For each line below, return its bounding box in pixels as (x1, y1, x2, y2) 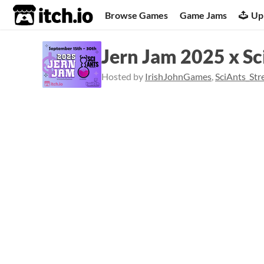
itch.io (12, 4, 64, 27)
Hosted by (101, 71, 145, 82)
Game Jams (180, 9, 227, 21)
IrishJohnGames (145, 71, 212, 82)
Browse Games (105, 9, 169, 21)
